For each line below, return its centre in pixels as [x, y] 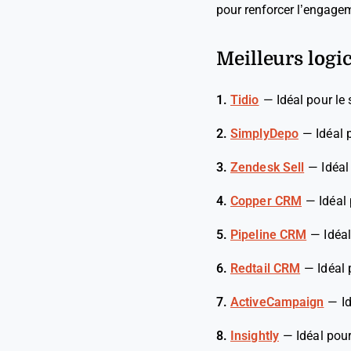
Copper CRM [266, 201]
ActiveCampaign [277, 302]
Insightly [255, 336]
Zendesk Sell [268, 167]
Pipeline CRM [269, 235]
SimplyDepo [264, 134]
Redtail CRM [266, 268]
